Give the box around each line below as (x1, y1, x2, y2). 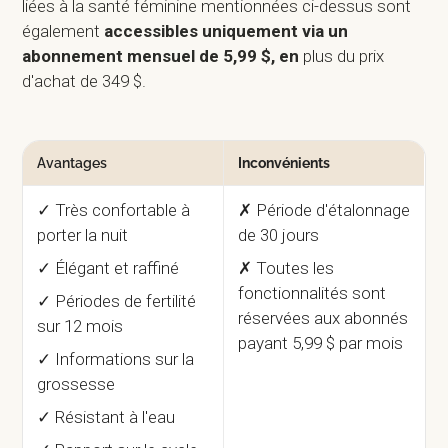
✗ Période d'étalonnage (238, 200, 411, 221)
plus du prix (303, 46, 385, 67)
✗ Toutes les (238, 258, 335, 279)
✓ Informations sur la (37, 349, 195, 370)
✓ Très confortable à (37, 200, 191, 221)
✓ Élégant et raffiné (37, 258, 180, 279)
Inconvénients (238, 155, 331, 172)
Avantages (37, 155, 108, 172)
